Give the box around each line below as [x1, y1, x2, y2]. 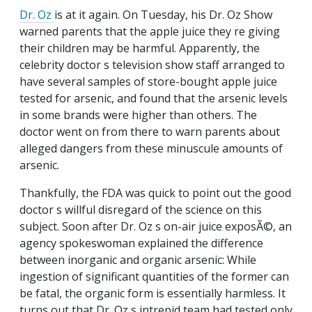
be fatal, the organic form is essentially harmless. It [19, 286, 286, 302]
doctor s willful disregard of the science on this [19, 202, 262, 218]
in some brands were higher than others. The [19, 107, 257, 123]
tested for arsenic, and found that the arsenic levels [19, 91, 288, 107]
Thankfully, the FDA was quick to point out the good [19, 185, 291, 201]
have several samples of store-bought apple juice [19, 74, 277, 90]
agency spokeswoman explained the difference [19, 235, 263, 251]
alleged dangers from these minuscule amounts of [19, 141, 283, 157]
